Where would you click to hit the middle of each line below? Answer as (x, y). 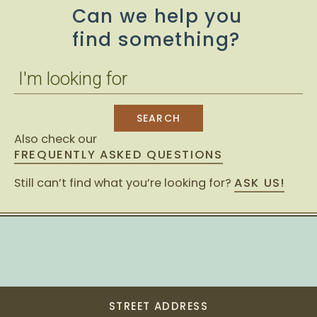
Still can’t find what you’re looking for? (124, 183)
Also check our (56, 139)
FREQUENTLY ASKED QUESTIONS (119, 155)
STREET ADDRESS (158, 306)
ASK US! (260, 183)
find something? (156, 40)
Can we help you (157, 16)
